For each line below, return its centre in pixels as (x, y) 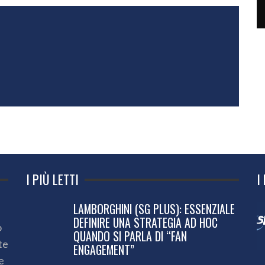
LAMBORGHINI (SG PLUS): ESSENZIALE (154, 209)
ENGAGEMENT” (104, 250)
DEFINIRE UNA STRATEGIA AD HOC (146, 223)
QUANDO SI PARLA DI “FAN (130, 236)
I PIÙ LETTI (52, 180)
